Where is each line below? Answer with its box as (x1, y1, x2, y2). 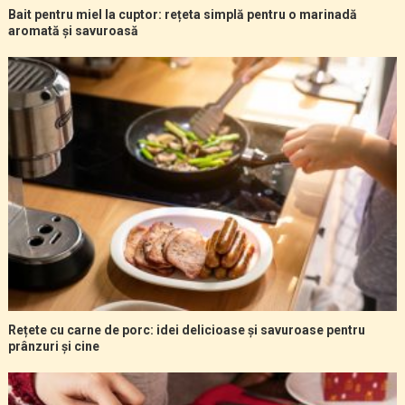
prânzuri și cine (7, 339, 99, 354)
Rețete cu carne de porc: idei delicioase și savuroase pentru (7, 323, 365, 338)
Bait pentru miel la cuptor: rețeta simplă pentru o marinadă (7, 7, 357, 23)
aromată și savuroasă (7, 24, 138, 39)
